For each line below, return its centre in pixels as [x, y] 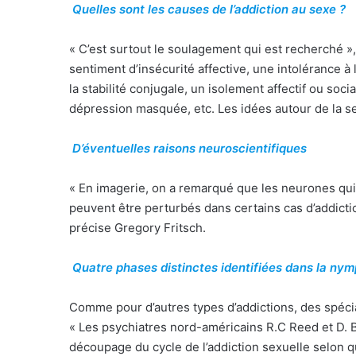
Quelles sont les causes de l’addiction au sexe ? [209, 10]
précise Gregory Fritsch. [137, 228]
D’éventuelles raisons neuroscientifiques [189, 149]
